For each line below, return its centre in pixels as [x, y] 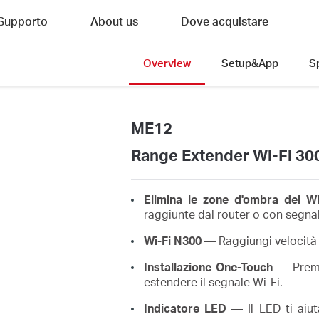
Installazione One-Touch [208, 266]
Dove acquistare [225, 21]
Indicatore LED [185, 308]
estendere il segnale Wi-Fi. [213, 281]
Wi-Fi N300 [172, 240]
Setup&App [250, 63]
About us [114, 21]
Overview [167, 63]
